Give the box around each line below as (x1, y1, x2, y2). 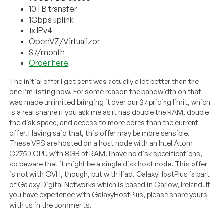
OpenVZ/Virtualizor (29, 36, 100, 46)
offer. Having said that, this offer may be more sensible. (9, 128, 190, 137)
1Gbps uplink (29, 14, 74, 25)
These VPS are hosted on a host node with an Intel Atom (9, 138, 193, 148)
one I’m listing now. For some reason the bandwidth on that (9, 86, 202, 96)
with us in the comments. (9, 200, 92, 210)
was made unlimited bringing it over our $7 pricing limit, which (9, 97, 211, 107)
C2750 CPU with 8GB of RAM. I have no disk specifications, (9, 148, 203, 158)
